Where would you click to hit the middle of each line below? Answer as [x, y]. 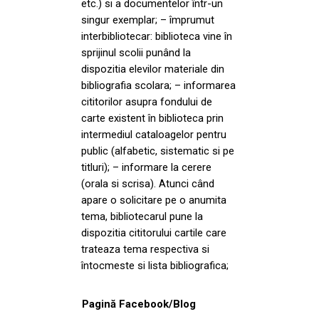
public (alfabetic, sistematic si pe [158, 151]
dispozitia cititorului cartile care [154, 232]
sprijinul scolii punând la [136, 52]
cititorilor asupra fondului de [147, 101]
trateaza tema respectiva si [145, 249]
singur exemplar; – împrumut [148, 20]
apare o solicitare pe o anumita [154, 200]
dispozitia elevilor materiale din [153, 69]
